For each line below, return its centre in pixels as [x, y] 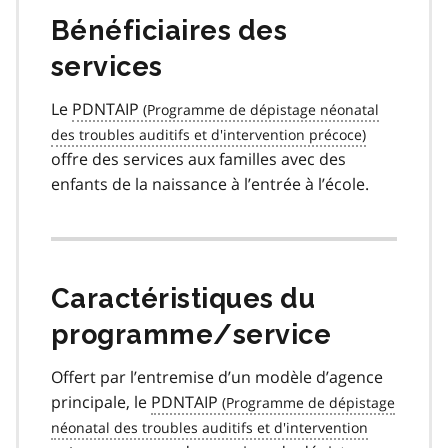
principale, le [101, 401]
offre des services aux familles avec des [198, 158]
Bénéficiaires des [169, 30]
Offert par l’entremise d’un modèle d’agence [217, 376]
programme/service [191, 334]
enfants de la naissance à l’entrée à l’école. [210, 183]
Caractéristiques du [183, 298]
